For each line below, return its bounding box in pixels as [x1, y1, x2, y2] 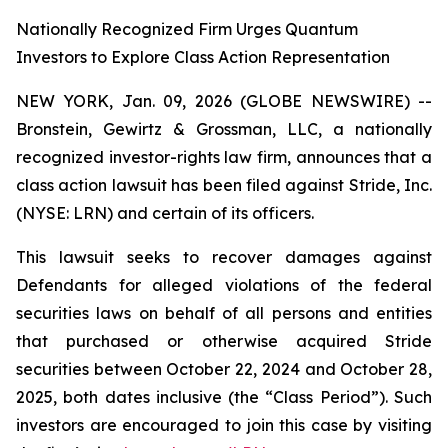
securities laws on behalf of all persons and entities [16, 303, 432, 323]
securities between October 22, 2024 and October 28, [16, 359, 432, 379]
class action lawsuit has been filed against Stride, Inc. [16, 175, 432, 195]
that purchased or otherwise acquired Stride [16, 331, 432, 351]
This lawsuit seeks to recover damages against [16, 247, 432, 267]
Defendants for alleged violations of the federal [16, 275, 432, 295]
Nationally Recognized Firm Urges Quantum [16, 19, 358, 39]
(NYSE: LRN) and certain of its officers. [16, 203, 314, 223]
